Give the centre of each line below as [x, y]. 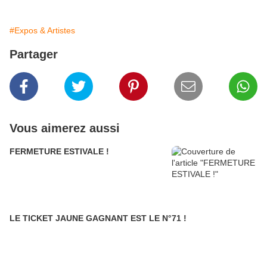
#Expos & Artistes [42, 31]
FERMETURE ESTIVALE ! [59, 152]
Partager [34, 55]
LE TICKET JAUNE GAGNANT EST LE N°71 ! [98, 218]
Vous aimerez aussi [65, 128]
